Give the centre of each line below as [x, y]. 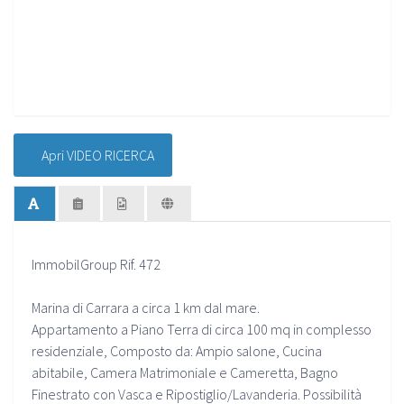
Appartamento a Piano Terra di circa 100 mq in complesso [202, 329]
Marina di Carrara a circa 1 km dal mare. [146, 307]
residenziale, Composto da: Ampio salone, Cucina [177, 350]
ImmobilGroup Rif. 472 [96, 264]
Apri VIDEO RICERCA [96, 155]
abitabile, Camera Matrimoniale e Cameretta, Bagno [185, 372]
